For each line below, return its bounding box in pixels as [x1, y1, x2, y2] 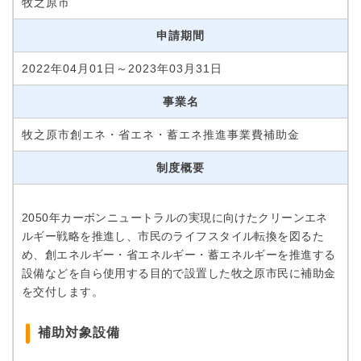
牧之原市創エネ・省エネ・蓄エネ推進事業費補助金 [22, 128, 300, 141]
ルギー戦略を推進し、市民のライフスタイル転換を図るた [22, 230, 324, 243]
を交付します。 [22, 285, 103, 298]
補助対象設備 [38, 326, 120, 339]
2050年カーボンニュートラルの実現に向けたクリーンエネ [22, 211, 328, 224]
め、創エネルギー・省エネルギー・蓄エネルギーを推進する [22, 248, 336, 261]
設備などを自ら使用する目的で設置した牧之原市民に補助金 [22, 267, 336, 280]
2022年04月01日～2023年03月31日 [22, 62, 222, 75]
